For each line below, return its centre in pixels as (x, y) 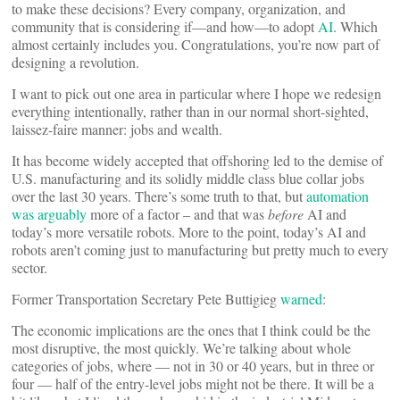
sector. (29, 267)
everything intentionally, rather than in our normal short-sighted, (190, 111)
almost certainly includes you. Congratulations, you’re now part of (196, 44)
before (286, 213)
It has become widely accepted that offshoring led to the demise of (197, 160)
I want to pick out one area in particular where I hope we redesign (196, 93)
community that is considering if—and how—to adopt (165, 26)
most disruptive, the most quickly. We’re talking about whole (181, 347)
